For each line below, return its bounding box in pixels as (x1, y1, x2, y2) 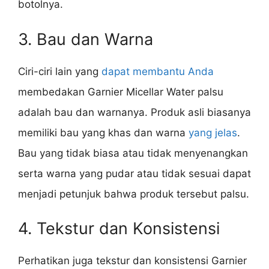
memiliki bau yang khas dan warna (18, 126, 189, 139)
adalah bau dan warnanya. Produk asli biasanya (18, 106, 251, 118)
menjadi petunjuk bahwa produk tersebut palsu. (18, 187, 249, 200)
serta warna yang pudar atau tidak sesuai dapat (18, 167, 251, 180)
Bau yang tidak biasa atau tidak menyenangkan (18, 147, 248, 159)
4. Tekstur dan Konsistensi (18, 219, 220, 239)
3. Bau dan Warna (18, 29, 153, 49)
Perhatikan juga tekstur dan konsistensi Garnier (18, 255, 247, 267)
